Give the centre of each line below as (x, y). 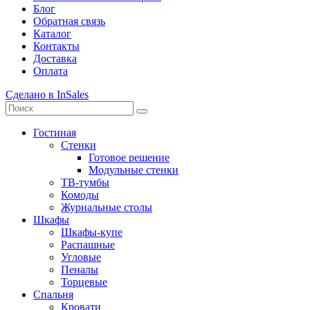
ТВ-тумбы (85, 183)
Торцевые (84, 282)
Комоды (80, 195)
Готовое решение (129, 158)
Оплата (51, 71)
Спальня (53, 295)
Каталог (52, 34)
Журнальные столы (107, 208)
